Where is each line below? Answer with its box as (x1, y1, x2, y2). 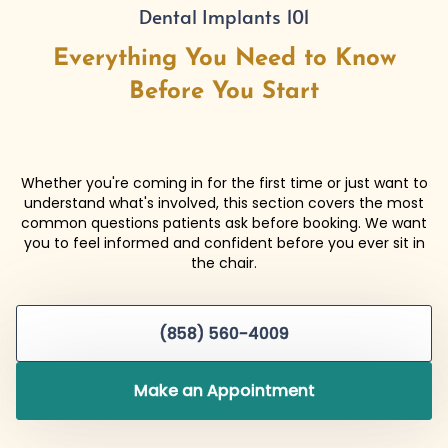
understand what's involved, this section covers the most (24, 192, 424, 213)
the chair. (191, 252, 257, 273)
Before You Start (129, 79, 319, 104)
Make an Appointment (133, 379, 315, 403)
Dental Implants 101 (138, 2, 310, 29)
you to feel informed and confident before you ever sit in (23, 232, 425, 253)
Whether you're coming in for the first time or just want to (20, 172, 428, 193)
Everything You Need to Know (52, 46, 396, 71)
